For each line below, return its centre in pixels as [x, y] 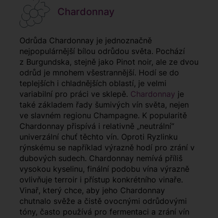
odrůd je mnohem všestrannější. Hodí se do [99, 73]
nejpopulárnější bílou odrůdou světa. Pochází [102, 51]
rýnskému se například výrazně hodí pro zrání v [107, 148]
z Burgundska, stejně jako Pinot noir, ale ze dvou [109, 62]
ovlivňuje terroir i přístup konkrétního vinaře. [101, 180]
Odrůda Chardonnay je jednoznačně [86, 41]
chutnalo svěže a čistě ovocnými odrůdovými [103, 201]
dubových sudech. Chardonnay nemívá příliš [101, 158]
